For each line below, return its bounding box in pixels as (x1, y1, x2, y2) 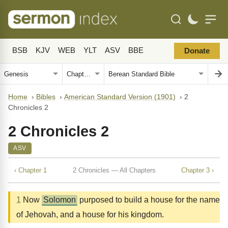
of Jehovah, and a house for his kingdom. (16, 210, 164, 219)
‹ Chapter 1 (14, 166, 47, 174)
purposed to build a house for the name (77, 195, 220, 204)
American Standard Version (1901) (64, 93, 176, 101)
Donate (184, 47, 210, 55)
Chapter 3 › (181, 166, 214, 174)
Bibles (36, 93, 55, 101)
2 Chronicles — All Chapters (72, 166, 156, 174)
